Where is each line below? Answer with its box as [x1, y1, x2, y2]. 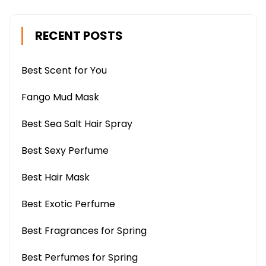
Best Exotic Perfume [21, 197, 115, 211]
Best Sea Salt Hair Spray [21, 117, 132, 131]
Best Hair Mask [21, 170, 90, 184]
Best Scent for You [21, 64, 107, 77]
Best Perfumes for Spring [21, 251, 138, 264]
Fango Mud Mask [21, 90, 99, 104]
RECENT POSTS [35, 27, 123, 44]
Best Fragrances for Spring [21, 224, 147, 237]
